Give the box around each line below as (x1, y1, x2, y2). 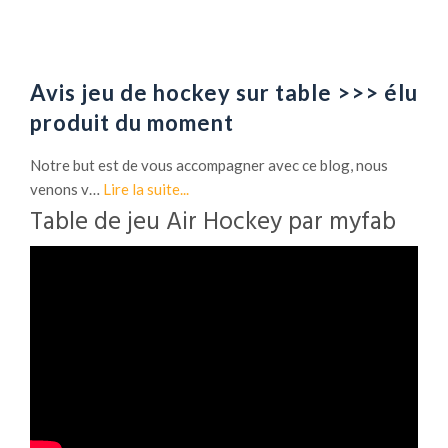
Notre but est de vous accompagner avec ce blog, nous (30, 155, 388, 174)
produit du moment (30, 108, 234, 136)
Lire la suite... (103, 179, 189, 198)
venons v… (30, 179, 103, 198)
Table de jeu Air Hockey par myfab (30, 202, 396, 243)
